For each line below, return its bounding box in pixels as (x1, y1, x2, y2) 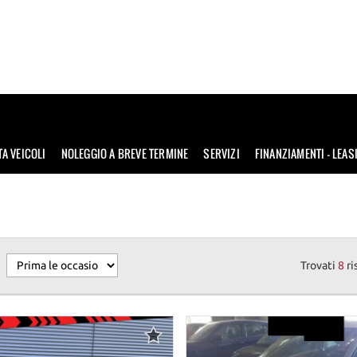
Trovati (300, 258, 339, 272)
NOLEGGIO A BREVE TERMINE (61, 144, 189, 162)
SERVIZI (203, 144, 240, 162)
